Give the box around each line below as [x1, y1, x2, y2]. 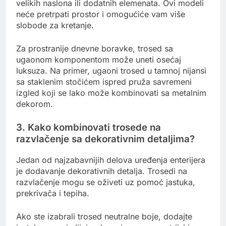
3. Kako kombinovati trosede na [16, 122, 161, 134]
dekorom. [16, 99, 53, 109]
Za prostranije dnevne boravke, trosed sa [16, 43, 173, 54]
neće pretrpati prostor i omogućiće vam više [16, 9, 185, 20]
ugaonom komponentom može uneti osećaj [16, 54, 181, 65]
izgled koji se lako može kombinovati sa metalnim [16, 88, 206, 98]
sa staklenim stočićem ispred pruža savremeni [16, 77, 192, 87]
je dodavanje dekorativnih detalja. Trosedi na [16, 166, 187, 177]
